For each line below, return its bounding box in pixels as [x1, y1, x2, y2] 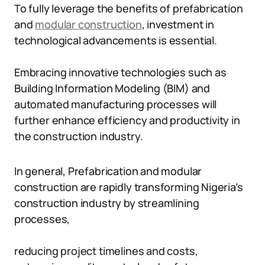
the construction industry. [14, 129, 143, 143]
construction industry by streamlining [14, 196, 199, 210]
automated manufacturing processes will [14, 97, 217, 111]
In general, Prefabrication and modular [14, 164, 202, 178]
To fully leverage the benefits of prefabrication [14, 1, 243, 15]
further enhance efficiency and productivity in [14, 113, 240, 127]
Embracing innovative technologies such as [14, 65, 227, 79]
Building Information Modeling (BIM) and [14, 81, 210, 95]
